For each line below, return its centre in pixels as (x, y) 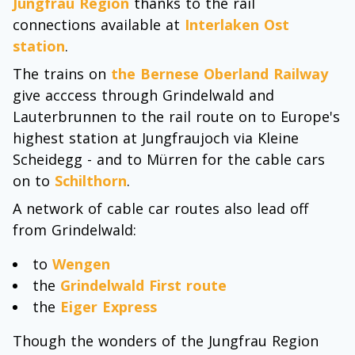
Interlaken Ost (237, 25)
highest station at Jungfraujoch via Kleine (156, 138)
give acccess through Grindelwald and (143, 95)
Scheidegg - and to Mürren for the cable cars (169, 159)
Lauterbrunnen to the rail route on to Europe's (176, 116)
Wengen (81, 264)
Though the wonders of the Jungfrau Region (166, 341)
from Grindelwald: (74, 230)
